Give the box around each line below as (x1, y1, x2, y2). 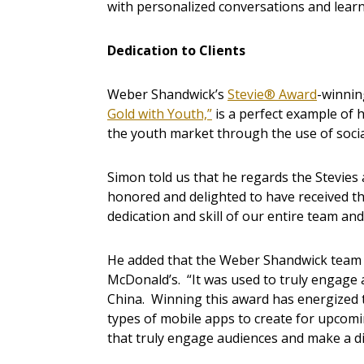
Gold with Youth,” (107, 105, 212, 123)
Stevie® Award (227, 85, 317, 104)
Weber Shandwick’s (107, 85, 227, 104)
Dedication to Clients (107, 41, 245, 60)
